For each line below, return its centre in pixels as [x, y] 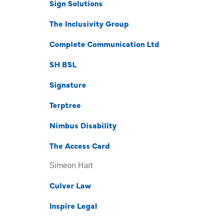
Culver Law [70, 185]
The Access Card [80, 145]
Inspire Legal [73, 205]
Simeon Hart [71, 165]
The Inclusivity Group [89, 23]
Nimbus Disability [83, 125]
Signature [68, 84]
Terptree [65, 105]
